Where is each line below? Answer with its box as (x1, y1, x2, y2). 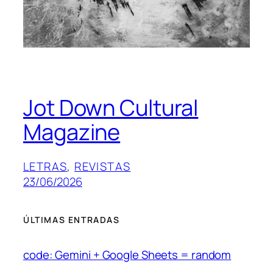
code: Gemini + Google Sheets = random (23, 246, 232, 263)
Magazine (23, 117, 121, 147)
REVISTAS (74, 158, 131, 175)
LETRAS (23, 158, 68, 175)
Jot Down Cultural (23, 93, 199, 123)
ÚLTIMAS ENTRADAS (23, 213, 120, 225)
